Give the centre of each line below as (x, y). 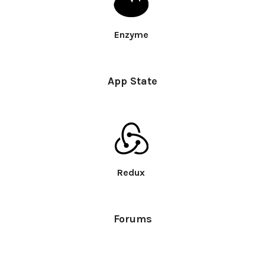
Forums (132, 219)
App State (132, 81)
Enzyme (131, 34)
